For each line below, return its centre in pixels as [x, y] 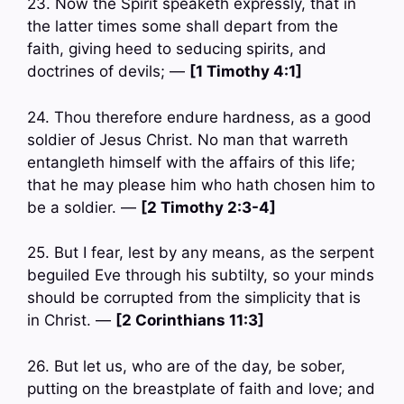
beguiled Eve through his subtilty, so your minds [201, 275]
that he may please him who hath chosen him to [201, 184]
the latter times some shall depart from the [183, 27]
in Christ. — [71, 321]
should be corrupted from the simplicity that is [194, 298]
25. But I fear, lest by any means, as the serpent [201, 253]
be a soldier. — [84, 207]
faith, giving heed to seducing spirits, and [177, 49]
